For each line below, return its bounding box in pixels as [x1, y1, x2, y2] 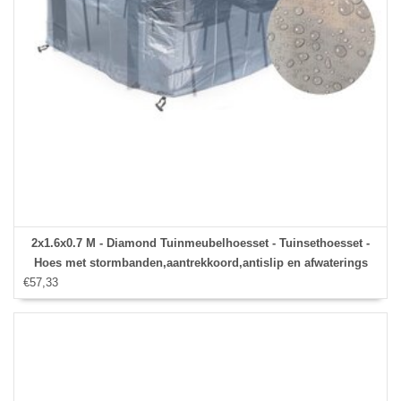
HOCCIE [178, 275, 223, 289]
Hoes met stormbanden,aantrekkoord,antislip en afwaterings [33, 255, 368, 269]
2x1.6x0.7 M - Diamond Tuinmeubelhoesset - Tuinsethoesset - [31, 235, 370, 250]
